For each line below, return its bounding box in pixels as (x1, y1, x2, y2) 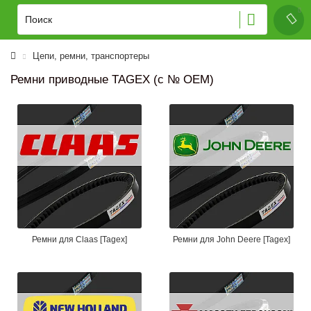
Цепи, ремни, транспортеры (33, 51, 149, 61)
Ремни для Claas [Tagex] (32, 235, 127, 244)
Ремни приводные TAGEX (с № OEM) (10, 73, 214, 86)
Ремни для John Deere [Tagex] (173, 235, 290, 244)
